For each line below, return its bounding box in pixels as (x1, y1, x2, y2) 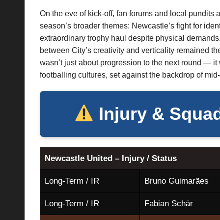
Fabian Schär (144, 198, 193, 208)
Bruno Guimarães (144, 176, 209, 186)
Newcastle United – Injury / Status (44, 153, 177, 163)
